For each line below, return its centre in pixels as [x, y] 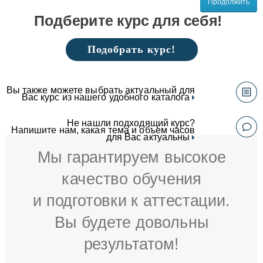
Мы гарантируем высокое [131, 157]
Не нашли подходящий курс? [131, 123]
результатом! [131, 244]
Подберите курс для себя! [128, 21]
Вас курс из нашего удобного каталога [107, 97]
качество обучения [131, 178]
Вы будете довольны [131, 222]
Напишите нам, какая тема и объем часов [103, 130]
